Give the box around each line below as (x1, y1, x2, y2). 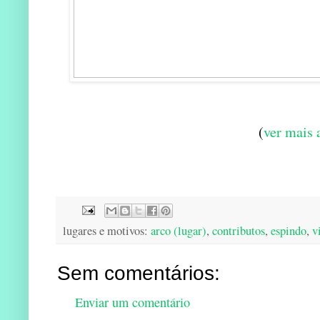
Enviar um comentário (75, 294, 190, 311)
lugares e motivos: (63, 223, 151, 239)
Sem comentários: (57, 262, 220, 285)
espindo (271, 223, 306, 239)
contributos (212, 223, 265, 239)
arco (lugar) (151, 223, 206, 239)
